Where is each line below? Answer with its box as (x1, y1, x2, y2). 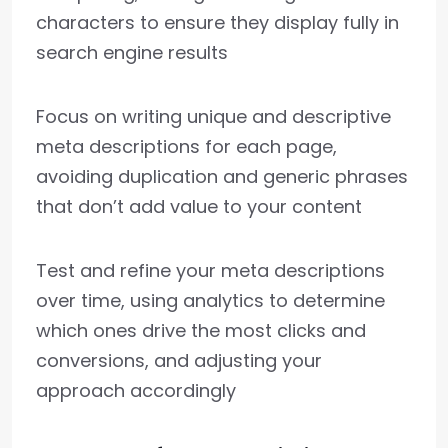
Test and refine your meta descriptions (36, 258, 385, 284)
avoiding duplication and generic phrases (36, 164, 408, 190)
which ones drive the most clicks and (36, 318, 366, 344)
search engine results (36, 40, 228, 66)
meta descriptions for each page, (36, 134, 337, 160)
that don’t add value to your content (36, 194, 362, 220)
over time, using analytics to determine (36, 288, 385, 314)
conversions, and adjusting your (36, 348, 322, 374)
